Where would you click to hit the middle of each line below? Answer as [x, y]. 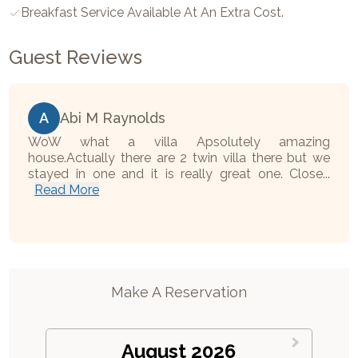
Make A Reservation [179, 292]
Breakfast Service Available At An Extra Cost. [153, 13]
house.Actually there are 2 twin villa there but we [179, 158]
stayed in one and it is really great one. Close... [179, 174]
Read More [67, 190]
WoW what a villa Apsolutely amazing [179, 142]
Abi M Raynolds [113, 118]
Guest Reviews [76, 58]
